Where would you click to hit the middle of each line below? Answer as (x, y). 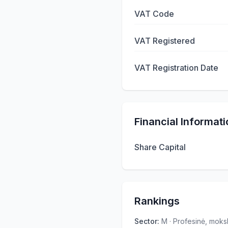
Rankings (157, 201)
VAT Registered (165, 41)
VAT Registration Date (176, 68)
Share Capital (160, 147)
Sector (146, 221)
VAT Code (154, 14)
